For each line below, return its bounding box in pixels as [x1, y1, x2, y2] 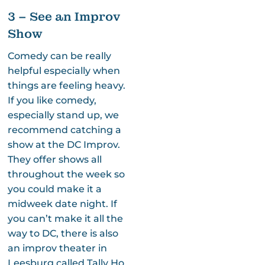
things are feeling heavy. [7, 79, 125, 91]
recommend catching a [7, 124, 121, 135]
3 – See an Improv [7, 8, 120, 24]
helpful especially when [7, 64, 120, 76]
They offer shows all [7, 153, 102, 165]
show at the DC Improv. [7, 138, 120, 150]
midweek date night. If [7, 198, 117, 209]
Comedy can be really [7, 50, 111, 62]
